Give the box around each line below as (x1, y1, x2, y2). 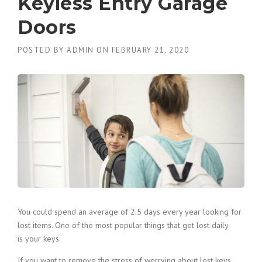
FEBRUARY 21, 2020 (111, 45, 189, 55)
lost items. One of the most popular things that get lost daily (18, 220, 228, 230)
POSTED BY (18, 45, 67, 55)
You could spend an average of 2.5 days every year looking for (18, 206, 242, 217)
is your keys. (18, 233, 61, 244)
